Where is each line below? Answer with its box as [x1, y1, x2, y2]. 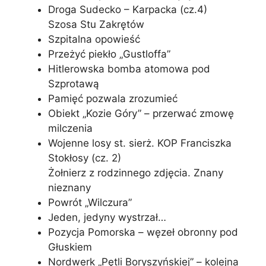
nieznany [48, 181, 91, 194]
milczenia [48, 122, 93, 134]
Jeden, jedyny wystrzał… [48, 211, 166, 223]
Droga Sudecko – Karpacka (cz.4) [48, 3, 207, 15]
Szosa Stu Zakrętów [48, 18, 144, 30]
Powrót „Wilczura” [48, 196, 132, 208]
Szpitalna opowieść [48, 33, 140, 45]
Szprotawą [48, 77, 99, 90]
